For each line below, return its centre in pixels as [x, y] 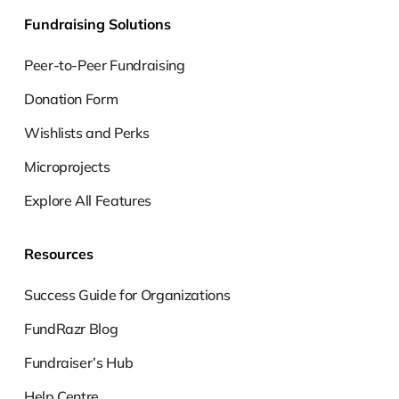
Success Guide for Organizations [127, 294]
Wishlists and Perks [86, 132]
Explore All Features [88, 200]
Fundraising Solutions [97, 24]
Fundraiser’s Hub [78, 362]
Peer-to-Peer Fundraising [104, 65]
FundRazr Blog [71, 328]
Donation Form [71, 98]
